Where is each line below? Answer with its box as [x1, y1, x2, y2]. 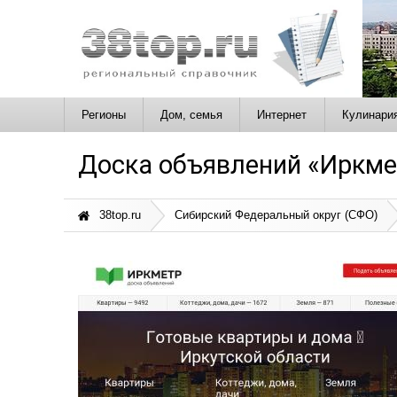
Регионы [81, 107, 126, 121]
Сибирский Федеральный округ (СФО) [174, 208, 378, 222]
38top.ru [95, 208, 141, 222]
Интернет [257, 107, 307, 121]
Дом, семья [160, 107, 223, 121]
